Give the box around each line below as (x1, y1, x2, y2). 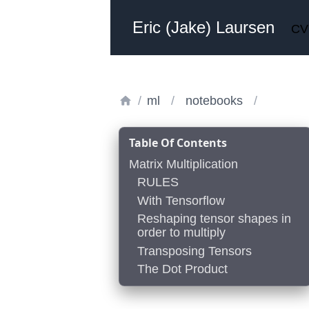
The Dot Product (137, 261, 228, 276)
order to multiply (137, 226, 226, 240)
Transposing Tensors (137, 243, 252, 258)
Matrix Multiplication (129, 157, 238, 171)
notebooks (186, 94, 243, 108)
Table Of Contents (129, 135, 227, 150)
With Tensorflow (137, 193, 225, 208)
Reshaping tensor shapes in (137, 212, 291, 226)
